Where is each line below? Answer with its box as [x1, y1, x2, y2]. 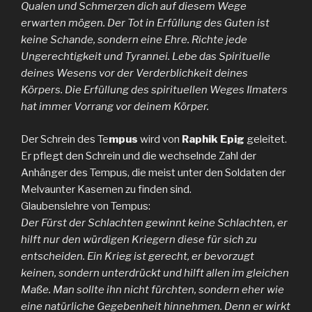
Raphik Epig [182, 132, 244, 146]
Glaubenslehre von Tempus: [21, 199, 150, 212]
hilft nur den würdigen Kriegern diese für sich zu [21, 233, 257, 246]
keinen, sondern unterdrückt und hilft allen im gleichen [21, 266, 289, 279]
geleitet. [244, 132, 287, 146]
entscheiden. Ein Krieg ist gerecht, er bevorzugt [21, 249, 254, 263]
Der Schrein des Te [21, 132, 109, 146]
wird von [138, 132, 182, 146]
